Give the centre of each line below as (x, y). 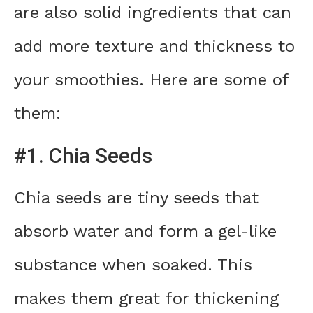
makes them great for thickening (146, 299)
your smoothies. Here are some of (151, 80)
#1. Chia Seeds (83, 156)
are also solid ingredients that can (153, 13)
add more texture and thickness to (154, 46)
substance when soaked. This (133, 265)
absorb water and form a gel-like (145, 232)
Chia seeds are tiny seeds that (136, 198)
